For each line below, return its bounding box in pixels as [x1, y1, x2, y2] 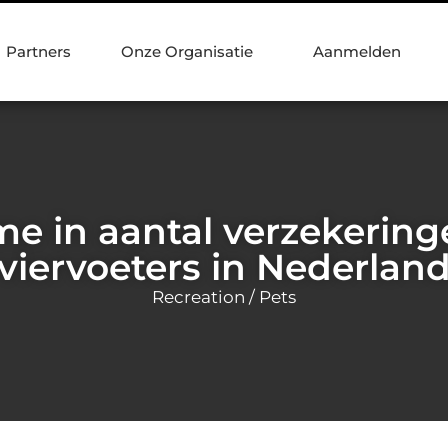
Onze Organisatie [121, 42, 253, 61]
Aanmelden [313, 42, 401, 61]
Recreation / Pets [152, 286, 296, 307]
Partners [6, 42, 71, 61]
